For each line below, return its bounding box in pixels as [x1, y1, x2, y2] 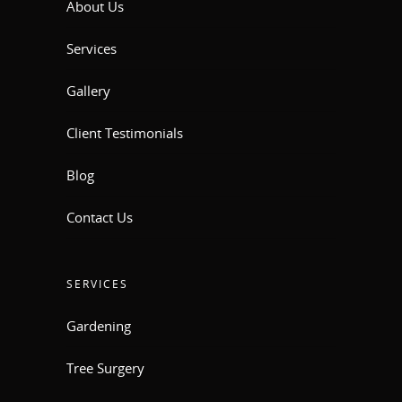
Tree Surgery [66, 358, 144, 377]
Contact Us [66, 207, 133, 226]
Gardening [66, 316, 131, 335]
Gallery [66, 81, 110, 100]
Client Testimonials [66, 123, 183, 142]
